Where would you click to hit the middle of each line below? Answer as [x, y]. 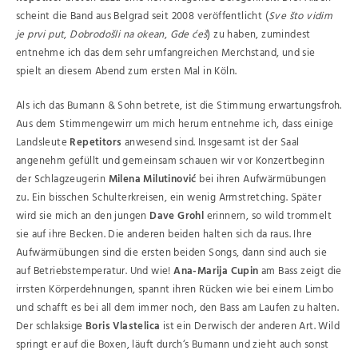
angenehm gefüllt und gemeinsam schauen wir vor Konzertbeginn [170, 161]
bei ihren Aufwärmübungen [261, 179]
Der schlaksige [51, 326]
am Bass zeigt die [300, 271]
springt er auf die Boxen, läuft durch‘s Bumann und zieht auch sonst [173, 344]
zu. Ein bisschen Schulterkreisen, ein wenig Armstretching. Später [169, 197]
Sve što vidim [301, 17]
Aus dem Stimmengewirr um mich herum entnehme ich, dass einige [175, 124]
